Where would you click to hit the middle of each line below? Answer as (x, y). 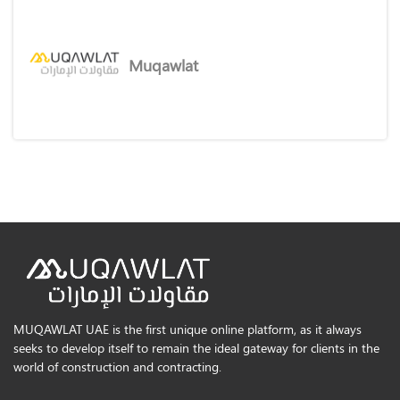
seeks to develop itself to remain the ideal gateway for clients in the (196, 348)
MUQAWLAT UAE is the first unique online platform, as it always (187, 329)
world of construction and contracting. (117, 367)
